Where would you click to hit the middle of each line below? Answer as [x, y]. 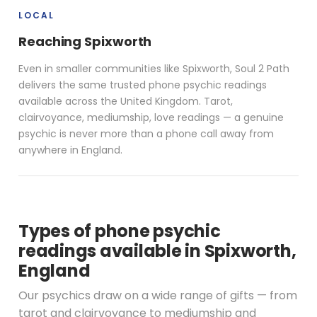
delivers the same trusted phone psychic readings [143, 85]
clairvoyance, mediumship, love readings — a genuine [151, 117]
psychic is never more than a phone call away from [146, 133]
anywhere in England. [70, 150]
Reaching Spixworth [85, 41]
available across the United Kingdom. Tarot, [126, 101]
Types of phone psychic [120, 231]
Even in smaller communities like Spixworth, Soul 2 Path [154, 68]
